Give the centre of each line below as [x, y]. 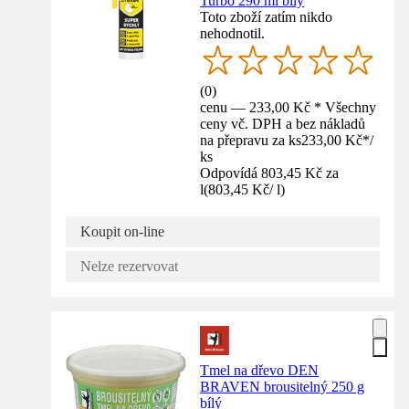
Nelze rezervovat [129, 266]
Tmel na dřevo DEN [260, 370]
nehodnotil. [233, 33]
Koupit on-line [122, 231]
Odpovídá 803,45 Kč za [270, 173]
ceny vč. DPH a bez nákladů [283, 123]
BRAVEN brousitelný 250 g [283, 386]
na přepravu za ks [251, 140]
